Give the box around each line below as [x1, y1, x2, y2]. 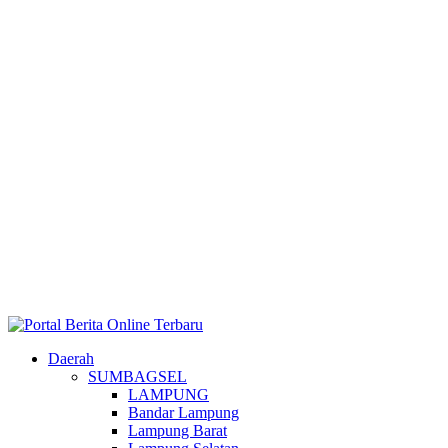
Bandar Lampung [128, 404, 239, 421]
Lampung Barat [128, 422, 227, 439]
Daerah [48, 350, 94, 367]
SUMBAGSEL [88, 368, 187, 385]
